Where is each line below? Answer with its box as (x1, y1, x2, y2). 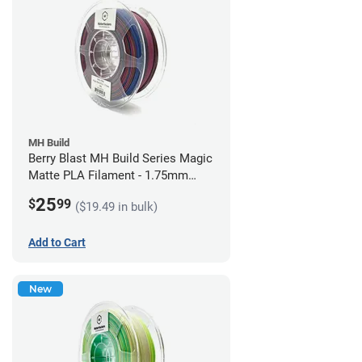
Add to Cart (28, 235, 86, 249)
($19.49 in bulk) (75, 199, 158, 214)
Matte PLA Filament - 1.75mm (28, 167, 188, 183)
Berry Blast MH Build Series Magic (28, 150, 213, 166)
